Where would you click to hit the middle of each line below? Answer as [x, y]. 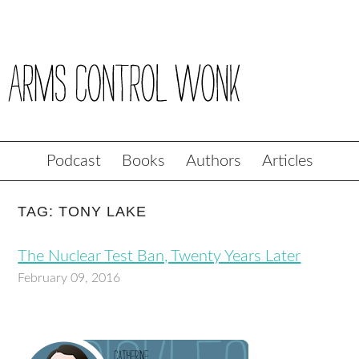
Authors [213, 161]
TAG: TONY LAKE [83, 212]
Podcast [73, 161]
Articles [287, 161]
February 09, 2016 [69, 278]
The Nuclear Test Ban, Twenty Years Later [159, 256]
